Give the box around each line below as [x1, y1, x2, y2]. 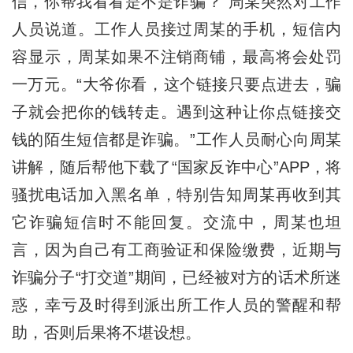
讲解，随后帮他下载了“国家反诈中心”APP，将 [11, 158, 342, 176]
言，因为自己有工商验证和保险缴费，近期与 [11, 240, 342, 258]
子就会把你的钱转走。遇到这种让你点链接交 [11, 102, 342, 121]
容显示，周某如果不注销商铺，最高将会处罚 [11, 47, 342, 65]
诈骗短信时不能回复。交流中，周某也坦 [28, 213, 342, 231]
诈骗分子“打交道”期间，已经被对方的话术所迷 [11, 268, 342, 286]
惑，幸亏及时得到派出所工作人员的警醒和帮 [11, 295, 342, 314]
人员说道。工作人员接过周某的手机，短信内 [11, 20, 342, 38]
